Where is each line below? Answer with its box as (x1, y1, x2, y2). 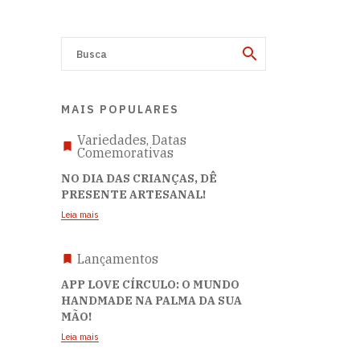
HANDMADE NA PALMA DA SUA (61, 293, 242, 308)
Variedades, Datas (77, 132, 186, 148)
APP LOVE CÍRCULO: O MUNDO (61, 277, 239, 292)
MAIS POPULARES (61, 102, 179, 117)
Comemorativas (77, 145, 174, 161)
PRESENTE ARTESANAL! (61, 187, 206, 202)
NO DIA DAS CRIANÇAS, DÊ (61, 171, 217, 186)
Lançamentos (77, 251, 158, 267)
